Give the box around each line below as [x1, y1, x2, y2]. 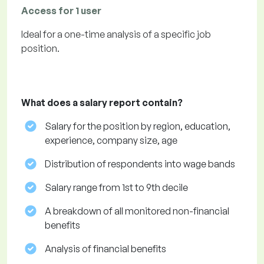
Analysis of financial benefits [45, 243, 166, 255]
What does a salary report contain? [21, 97, 183, 109]
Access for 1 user [21, 5, 101, 17]
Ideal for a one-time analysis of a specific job [21, 28, 211, 41]
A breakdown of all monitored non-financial [45, 205, 229, 217]
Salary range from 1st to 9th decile [45, 181, 188, 194]
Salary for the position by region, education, [45, 120, 230, 133]
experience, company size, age [45, 134, 177, 147]
